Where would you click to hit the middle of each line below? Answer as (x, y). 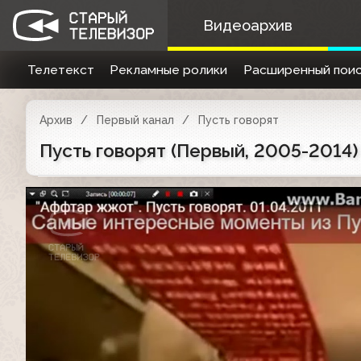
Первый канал (135, 120)
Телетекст (60, 70)
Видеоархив (247, 25)
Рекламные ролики (169, 70)
